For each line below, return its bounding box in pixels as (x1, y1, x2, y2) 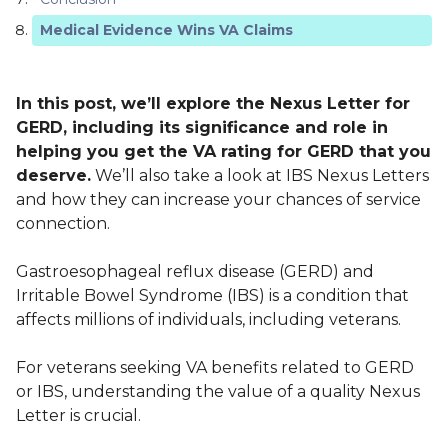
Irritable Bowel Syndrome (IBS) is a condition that (16, 285, 409, 305)
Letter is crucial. (16, 405, 141, 425)
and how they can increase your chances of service (16, 189, 421, 209)
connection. (16, 213, 110, 233)
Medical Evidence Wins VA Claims (40, 20, 293, 39)
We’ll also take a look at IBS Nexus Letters (91, 165, 429, 185)
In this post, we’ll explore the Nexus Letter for (16, 93, 410, 113)
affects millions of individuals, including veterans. (16, 309, 401, 329)
